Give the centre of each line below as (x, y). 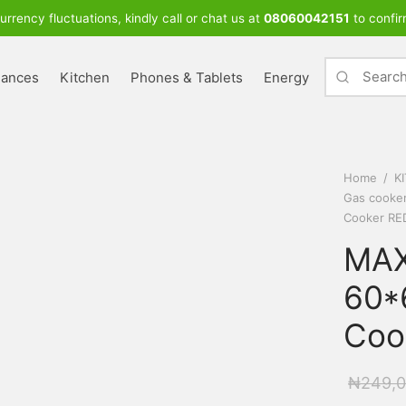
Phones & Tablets (187, 77)
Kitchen (85, 77)
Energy (286, 77)
